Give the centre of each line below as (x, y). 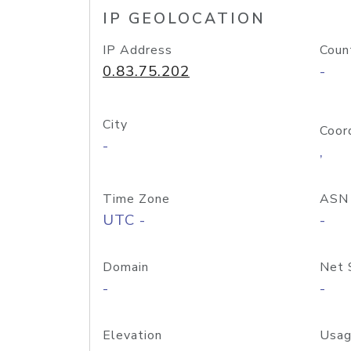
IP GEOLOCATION (184, 19)
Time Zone (136, 199)
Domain (126, 267)
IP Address (138, 50)
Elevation (132, 335)
